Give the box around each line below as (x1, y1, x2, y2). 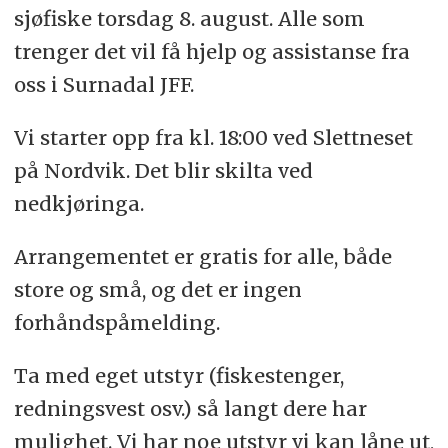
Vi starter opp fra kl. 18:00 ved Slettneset (13, 124, 413, 150)
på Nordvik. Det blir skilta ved (13, 157, 313, 183)
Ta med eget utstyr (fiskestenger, (13, 362, 344, 388)
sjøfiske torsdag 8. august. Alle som (13, 5, 365, 31)
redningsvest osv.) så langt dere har (13, 395, 367, 421)
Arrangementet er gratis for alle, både (13, 243, 392, 269)
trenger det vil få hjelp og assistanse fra (13, 38, 410, 64)
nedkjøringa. (13, 190, 144, 216)
